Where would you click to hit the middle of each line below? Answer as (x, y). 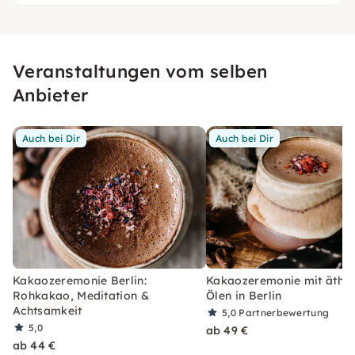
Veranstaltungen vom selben (140, 71)
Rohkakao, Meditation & (81, 295)
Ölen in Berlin (244, 295)
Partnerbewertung (284, 312)
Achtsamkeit (48, 310)
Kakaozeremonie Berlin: (80, 280)
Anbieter (51, 95)
